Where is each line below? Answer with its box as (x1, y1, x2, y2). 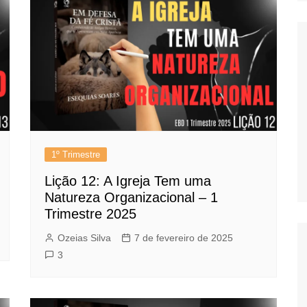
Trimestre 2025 (45, 206, 136, 221)
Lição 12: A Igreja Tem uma (45, 173, 211, 188)
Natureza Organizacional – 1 (45, 189, 218, 205)
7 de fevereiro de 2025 (134, 232, 233, 243)
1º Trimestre (51, 149, 100, 160)
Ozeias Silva (58, 232, 111, 243)
